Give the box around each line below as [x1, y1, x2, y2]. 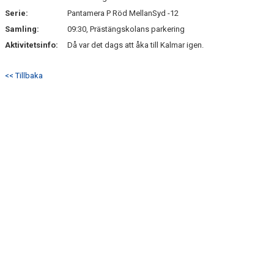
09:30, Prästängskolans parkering [67, 24, 185, 34]
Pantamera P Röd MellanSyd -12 [67, 9, 179, 18]
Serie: [5, 9, 28, 18]
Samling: [5, 24, 39, 34]
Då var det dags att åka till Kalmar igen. [67, 40, 204, 50]
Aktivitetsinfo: [5, 40, 60, 50]
